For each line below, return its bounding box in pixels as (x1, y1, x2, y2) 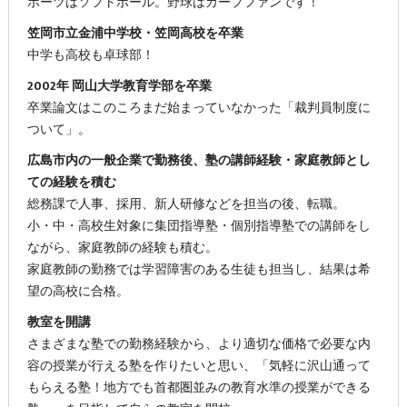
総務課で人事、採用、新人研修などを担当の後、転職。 (26, 194, 345, 215)
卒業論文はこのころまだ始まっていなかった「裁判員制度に (26, 98, 371, 119)
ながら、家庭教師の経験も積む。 (26, 238, 218, 259)
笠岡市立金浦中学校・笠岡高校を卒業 (26, 24, 243, 45)
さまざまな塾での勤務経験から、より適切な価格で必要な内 (26, 334, 371, 355)
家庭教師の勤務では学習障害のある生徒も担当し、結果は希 (26, 260, 371, 281)
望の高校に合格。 (26, 282, 129, 303)
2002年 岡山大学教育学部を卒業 (26, 76, 212, 97)
